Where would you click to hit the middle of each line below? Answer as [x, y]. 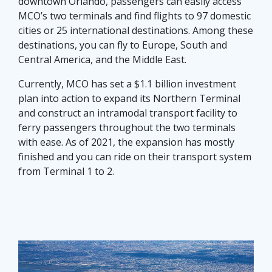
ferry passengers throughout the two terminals [127, 128]
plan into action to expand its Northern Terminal [129, 99]
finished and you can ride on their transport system [135, 157]
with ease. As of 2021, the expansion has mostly [126, 142]
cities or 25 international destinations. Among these [136, 31]
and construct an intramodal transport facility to [128, 113]
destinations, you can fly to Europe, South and [123, 45]
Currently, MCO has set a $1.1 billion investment [127, 84]
